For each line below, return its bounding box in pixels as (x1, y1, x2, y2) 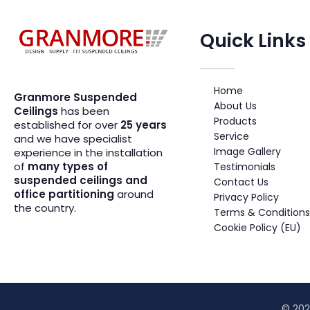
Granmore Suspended (14, 89, 137, 104)
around (114, 186, 154, 201)
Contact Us (213, 175, 268, 190)
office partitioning (14, 186, 114, 201)
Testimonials (213, 160, 275, 174)
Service (213, 129, 249, 144)
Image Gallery (213, 145, 281, 159)
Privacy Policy (213, 190, 279, 205)
